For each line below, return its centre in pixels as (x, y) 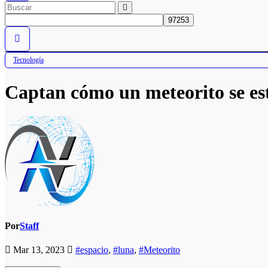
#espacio (92, 249)
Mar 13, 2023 (39, 249)
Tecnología (28, 60)
